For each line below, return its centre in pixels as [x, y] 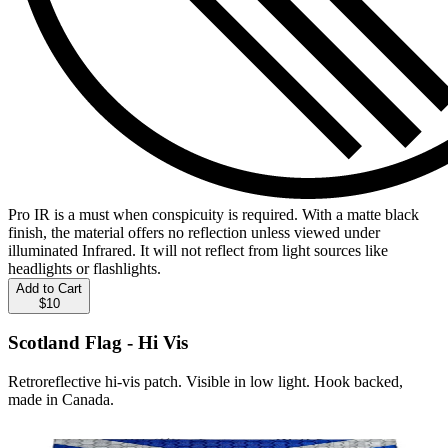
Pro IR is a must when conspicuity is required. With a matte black [213, 214]
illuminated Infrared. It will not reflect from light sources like [198, 250]
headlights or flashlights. [84, 268]
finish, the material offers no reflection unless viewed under [194, 232]
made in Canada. [61, 399]
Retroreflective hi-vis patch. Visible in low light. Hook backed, [205, 381]
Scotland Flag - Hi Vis [98, 343]
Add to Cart [49, 288]
